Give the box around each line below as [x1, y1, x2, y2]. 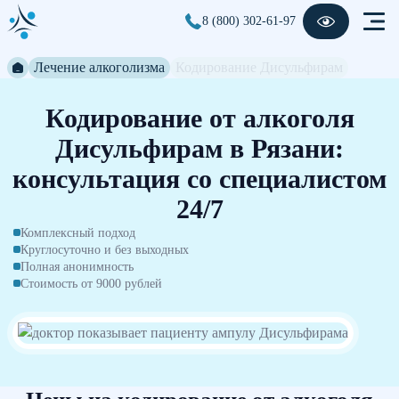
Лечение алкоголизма [34, 60, 165, 75]
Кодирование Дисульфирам [175, 60, 343, 75]
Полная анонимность [20, 259, 134, 273]
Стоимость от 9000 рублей [20, 276, 162, 290]
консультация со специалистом [12, 165, 387, 193]
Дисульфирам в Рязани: [55, 134, 344, 163]
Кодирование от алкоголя [45, 104, 354, 133]
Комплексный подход [20, 225, 135, 240]
